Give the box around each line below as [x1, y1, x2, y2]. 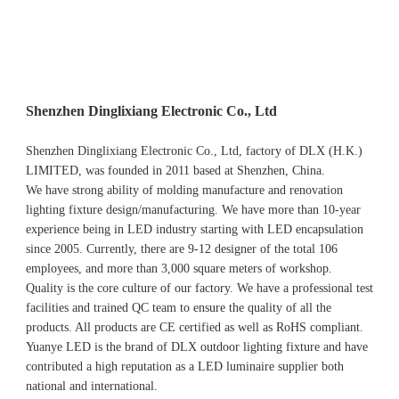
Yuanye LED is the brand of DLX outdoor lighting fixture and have [26, 339, 368, 354]
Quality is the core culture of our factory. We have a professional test [26, 281, 373, 295]
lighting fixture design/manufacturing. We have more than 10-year [26, 202, 361, 216]
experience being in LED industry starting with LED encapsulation [26, 222, 363, 236]
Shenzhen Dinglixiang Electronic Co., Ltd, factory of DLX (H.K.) [26, 143, 362, 158]
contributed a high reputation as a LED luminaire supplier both [26, 359, 344, 373]
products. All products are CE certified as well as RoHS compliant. [26, 320, 363, 334]
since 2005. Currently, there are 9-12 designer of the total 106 [26, 241, 338, 256]
